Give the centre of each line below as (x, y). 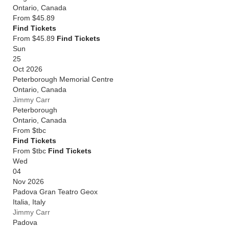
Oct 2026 (28, 69)
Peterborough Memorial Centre (63, 79)
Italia (20, 202)
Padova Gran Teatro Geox (55, 192)
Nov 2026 (28, 181)
